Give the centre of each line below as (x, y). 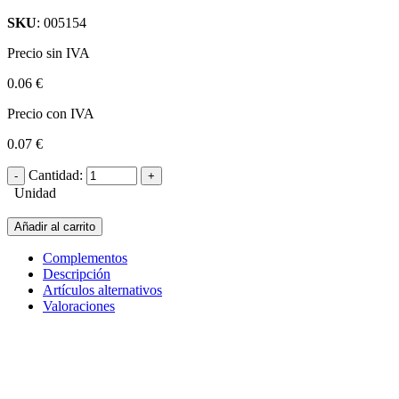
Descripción (77, 273)
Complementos (85, 257)
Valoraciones (79, 305)
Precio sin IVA (49, 53)
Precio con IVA (51, 113)
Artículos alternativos (102, 289)
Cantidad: (56, 175)
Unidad (32, 192)
